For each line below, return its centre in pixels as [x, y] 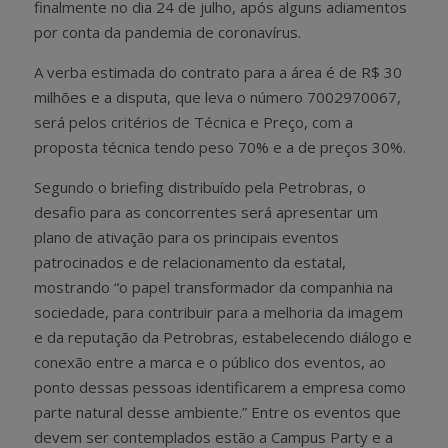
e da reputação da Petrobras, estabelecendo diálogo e [223, 336]
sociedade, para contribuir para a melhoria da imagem [218, 311]
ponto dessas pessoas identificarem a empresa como [220, 386]
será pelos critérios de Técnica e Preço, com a [193, 121]
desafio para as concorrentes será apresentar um [206, 211]
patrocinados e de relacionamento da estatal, [190, 261]
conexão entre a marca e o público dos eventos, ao [210, 361]
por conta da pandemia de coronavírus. [167, 31]
